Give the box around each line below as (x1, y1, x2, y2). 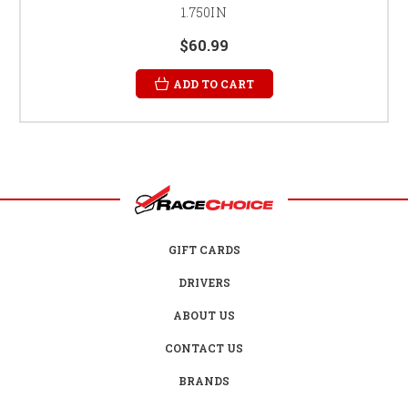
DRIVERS (178, 274, 230, 290)
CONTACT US (165, 340, 243, 355)
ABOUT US (173, 307, 235, 322)
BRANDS (178, 372, 229, 388)
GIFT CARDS (168, 241, 240, 257)
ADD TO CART (172, 76, 254, 91)
